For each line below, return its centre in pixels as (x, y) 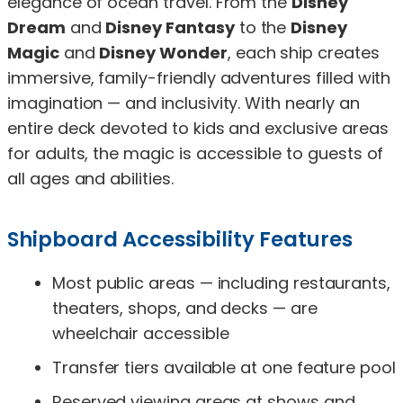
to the (263, 27)
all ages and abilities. (90, 178)
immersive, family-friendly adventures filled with (199, 77)
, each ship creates (303, 52)
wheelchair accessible (141, 333)
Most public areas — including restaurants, (221, 282)
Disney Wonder (163, 52)
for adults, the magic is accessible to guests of (196, 153)
